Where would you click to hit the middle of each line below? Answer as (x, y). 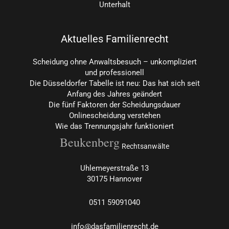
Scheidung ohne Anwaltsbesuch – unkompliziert (114, 62)
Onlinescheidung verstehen (114, 116)
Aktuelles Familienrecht (114, 39)
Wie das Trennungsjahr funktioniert (114, 127)
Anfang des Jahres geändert (114, 94)
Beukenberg (90, 142)
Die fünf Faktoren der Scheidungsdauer (114, 105)
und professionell (114, 73)
